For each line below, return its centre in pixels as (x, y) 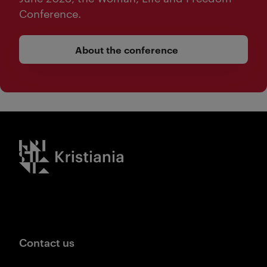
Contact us (47, 242)
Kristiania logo (51, 147)
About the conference (126, 50)
